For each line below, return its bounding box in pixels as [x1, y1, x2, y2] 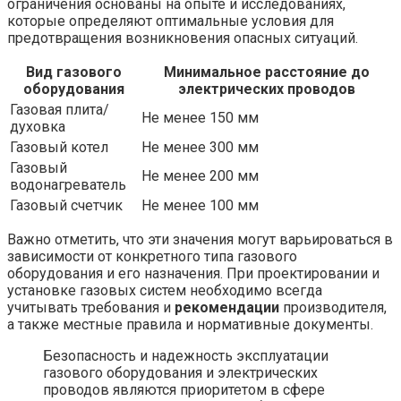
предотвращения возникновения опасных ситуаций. [7, 30, 358, 47]
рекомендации [175, 299, 279, 317]
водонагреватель [10, 176, 126, 194]
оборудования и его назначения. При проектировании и [7, 265, 380, 283]
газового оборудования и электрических [43, 364, 318, 382]
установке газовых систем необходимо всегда [7, 282, 322, 300]
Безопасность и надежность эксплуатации [43, 347, 328, 365]
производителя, [279, 299, 387, 317]
